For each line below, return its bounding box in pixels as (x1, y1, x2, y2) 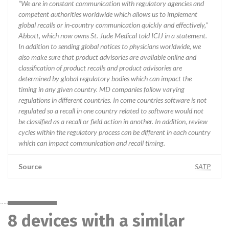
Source (18, 162, 42, 171)
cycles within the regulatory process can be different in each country (18, 128, 211, 136)
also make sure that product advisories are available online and (18, 53, 196, 61)
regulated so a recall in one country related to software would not (18, 106, 203, 115)
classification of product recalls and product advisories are (18, 63, 182, 72)
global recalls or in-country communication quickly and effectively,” (18, 20, 208, 29)
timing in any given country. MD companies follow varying (18, 85, 185, 94)
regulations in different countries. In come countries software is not (18, 96, 207, 104)
